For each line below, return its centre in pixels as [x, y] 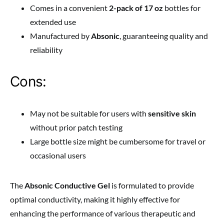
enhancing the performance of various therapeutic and [103, 213]
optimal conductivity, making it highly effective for [95, 199]
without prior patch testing [76, 127]
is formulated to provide [152, 185]
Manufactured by [60, 36]
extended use [53, 22]
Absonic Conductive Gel [67, 185]
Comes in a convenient [69, 8]
